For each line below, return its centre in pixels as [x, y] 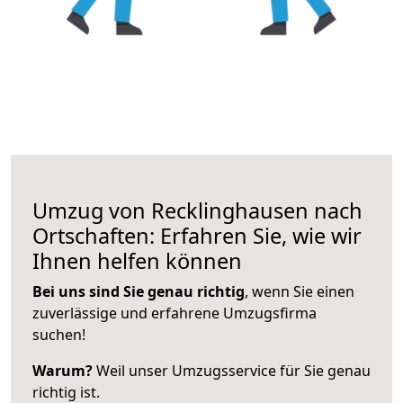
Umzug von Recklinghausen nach [197, 210]
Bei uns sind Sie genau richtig [139, 291]
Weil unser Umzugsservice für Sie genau [232, 370]
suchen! [59, 334]
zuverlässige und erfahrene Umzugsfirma [175, 313]
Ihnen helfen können [137, 260]
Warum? [63, 370]
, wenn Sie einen [300, 291]
